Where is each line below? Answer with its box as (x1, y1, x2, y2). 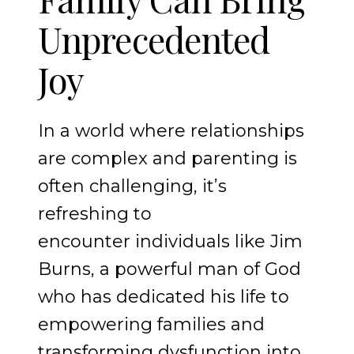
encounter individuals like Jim (38, 231, 303, 253)
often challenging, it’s (38, 175, 227, 198)
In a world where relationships (38, 120, 304, 142)
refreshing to (38, 203, 152, 225)
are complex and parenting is (38, 148, 297, 170)
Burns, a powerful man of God (38, 258, 301, 281)
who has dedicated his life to (38, 286, 289, 308)
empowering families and (38, 314, 265, 336)
